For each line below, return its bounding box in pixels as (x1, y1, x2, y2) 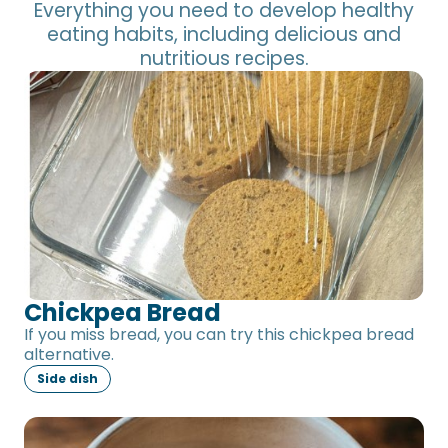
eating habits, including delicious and (47, 21, 401, 48)
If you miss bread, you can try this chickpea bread (24, 322, 414, 346)
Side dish (37, 369, 98, 387)
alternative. (24, 342, 114, 366)
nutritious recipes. (139, 45, 309, 72)
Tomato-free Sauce (24, 417, 224, 446)
